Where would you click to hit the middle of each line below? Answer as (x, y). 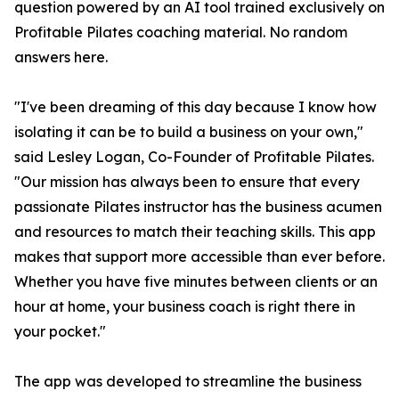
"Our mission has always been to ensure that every (187, 182)
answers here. (61, 57)
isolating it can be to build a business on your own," (189, 132)
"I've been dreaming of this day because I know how (195, 107)
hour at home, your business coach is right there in (185, 307)
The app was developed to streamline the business (188, 382)
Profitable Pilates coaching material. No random (181, 33)
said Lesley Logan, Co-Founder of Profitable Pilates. (194, 157)
